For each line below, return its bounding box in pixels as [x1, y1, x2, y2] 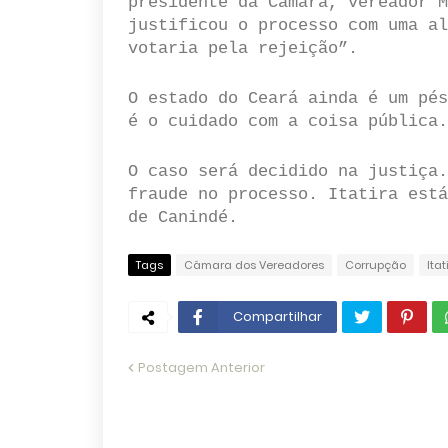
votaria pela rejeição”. [127, 39, 358, 58]
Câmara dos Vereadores [183, 257, 324, 273]
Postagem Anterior [137, 358, 265, 377]
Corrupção [344, 257, 406, 273]
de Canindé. [127, 208, 238, 227]
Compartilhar [232, 307, 322, 326]
